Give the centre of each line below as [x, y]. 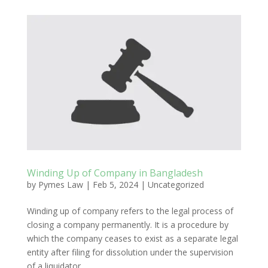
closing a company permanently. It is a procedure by [127, 225]
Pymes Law [60, 185]
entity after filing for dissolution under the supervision [130, 252]
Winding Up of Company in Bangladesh [115, 173]
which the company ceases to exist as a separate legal [132, 239]
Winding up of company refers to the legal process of [130, 211]
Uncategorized [176, 185]
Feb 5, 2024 [115, 185]
